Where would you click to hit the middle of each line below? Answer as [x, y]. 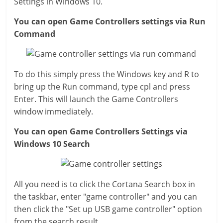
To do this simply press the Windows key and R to [107, 74]
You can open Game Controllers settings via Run [110, 21]
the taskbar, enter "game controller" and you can [106, 197]
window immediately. [54, 111]
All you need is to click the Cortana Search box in [105, 184]
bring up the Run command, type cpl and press [102, 87]
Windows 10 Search [52, 144]
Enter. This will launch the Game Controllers [96, 99]
